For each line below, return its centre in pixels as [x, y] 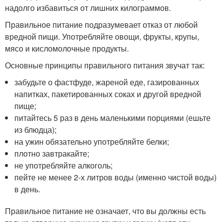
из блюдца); [36, 130]
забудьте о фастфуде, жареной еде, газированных [107, 82]
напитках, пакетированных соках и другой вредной [108, 94]
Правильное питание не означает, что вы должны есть [105, 211]
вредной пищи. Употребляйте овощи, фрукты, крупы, [102, 36]
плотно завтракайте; [52, 153]
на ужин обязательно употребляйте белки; [92, 141]
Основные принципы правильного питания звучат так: [105, 65]
